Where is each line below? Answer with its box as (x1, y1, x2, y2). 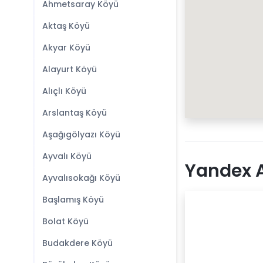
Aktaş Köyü (42, 20, 90, 32)
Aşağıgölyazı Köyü (42, 129, 120, 140)
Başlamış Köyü (42, 194, 104, 205)
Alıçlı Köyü (42, 85, 86, 97)
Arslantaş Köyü (42, 107, 107, 119)
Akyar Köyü (42, 42, 90, 53)
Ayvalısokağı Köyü (42, 172, 120, 184)
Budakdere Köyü (42, 237, 113, 249)
